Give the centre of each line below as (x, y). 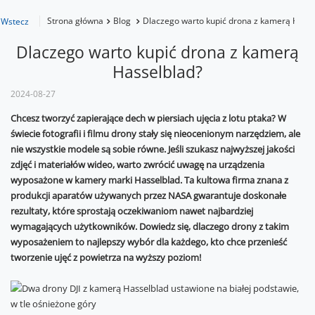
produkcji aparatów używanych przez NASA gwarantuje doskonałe (148, 195)
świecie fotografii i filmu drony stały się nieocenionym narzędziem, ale (155, 134)
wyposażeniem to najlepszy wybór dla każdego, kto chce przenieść (149, 242)
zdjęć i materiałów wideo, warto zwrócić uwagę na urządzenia (137, 165)
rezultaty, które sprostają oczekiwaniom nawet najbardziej (132, 211)
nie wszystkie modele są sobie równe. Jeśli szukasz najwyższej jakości (153, 149)
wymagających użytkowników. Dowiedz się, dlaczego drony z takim (150, 226)
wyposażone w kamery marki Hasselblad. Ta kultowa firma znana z (149, 180)
